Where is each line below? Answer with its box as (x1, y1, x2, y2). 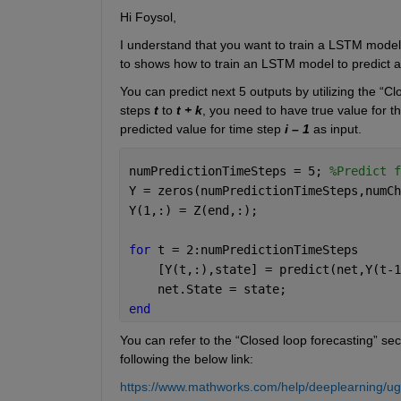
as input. (309, 122, 362, 137)
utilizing (311, 84, 354, 99)
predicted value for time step (119, 122, 285, 137)
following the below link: (119, 352, 253, 367)
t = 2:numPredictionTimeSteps (157, 243, 365, 258)
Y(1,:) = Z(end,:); (128, 203, 265, 218)
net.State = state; (128, 282, 294, 297)
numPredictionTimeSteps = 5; (128, 164, 329, 179)
